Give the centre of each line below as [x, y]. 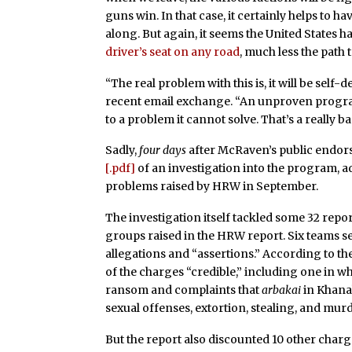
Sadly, [123, 150]
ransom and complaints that [184, 290]
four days [164, 150]
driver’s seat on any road [173, 51]
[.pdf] [121, 169]
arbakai [282, 290]
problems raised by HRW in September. [212, 187]
